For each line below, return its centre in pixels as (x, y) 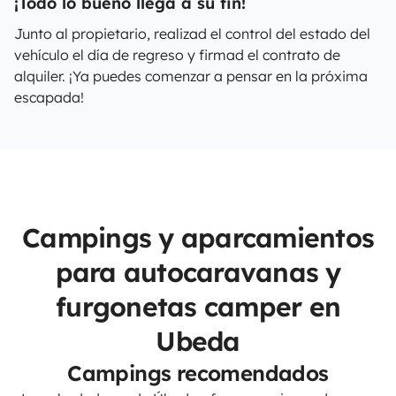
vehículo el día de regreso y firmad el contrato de (177, 55)
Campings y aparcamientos (198, 238)
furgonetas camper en (198, 307)
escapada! (49, 97)
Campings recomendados (198, 373)
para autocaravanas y (198, 272)
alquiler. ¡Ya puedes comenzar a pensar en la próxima (191, 76)
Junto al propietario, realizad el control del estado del (192, 34)
